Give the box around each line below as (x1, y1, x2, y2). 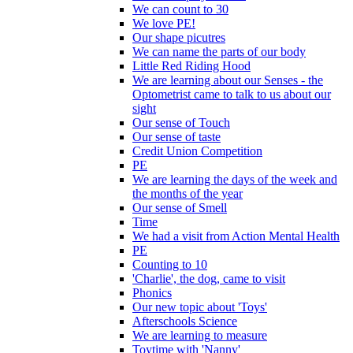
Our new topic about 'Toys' (132, 299, 267, 314)
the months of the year (132, 186, 243, 200)
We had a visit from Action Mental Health (132, 229, 340, 243)
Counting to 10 (132, 257, 207, 271)
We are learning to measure (132, 328, 267, 342)
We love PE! (132, 16, 195, 30)
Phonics (132, 285, 172, 299)
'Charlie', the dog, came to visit (132, 271, 285, 285)
